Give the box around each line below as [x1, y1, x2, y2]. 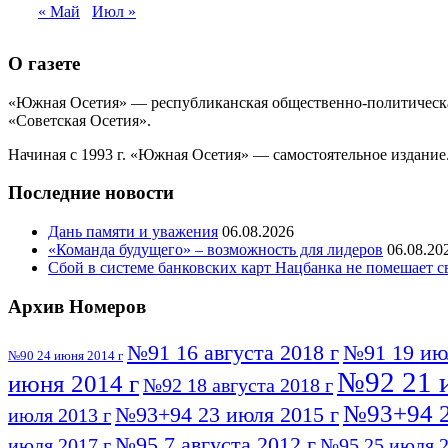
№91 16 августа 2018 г [127, 339, 339, 365]
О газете [8, 52, 80, 74]
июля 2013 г [8, 403, 111, 426]
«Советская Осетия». [8, 111, 151, 129]
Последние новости [8, 182, 174, 204]
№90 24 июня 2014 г [8, 347, 123, 363]
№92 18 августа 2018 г [143, 373, 333, 396]
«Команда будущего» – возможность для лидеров [48, 241, 383, 259]
